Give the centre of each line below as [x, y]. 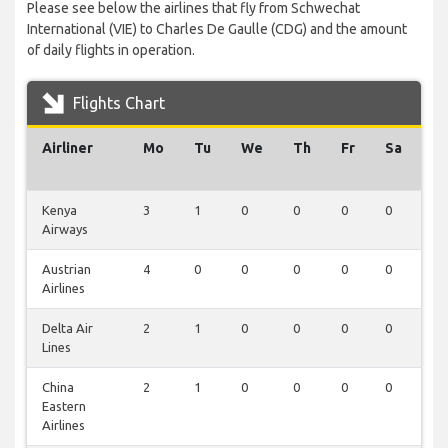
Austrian [66, 269]
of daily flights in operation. [111, 50]
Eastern [64, 406]
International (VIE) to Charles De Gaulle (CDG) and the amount [217, 29]
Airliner [67, 148]
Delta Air [67, 328]
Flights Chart [117, 103]
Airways [65, 229]
